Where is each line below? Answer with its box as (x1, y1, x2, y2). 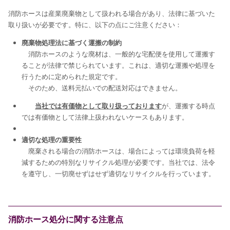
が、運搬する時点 (162, 101, 216, 110)
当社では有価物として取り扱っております (35, 101, 162, 110)
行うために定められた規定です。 (22, 71, 122, 81)
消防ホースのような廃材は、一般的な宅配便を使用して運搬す (22, 49, 216, 59)
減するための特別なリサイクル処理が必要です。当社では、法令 (22, 157, 216, 167)
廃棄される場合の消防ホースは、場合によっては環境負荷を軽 (22, 146, 216, 156)
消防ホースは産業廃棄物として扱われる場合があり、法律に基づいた (8, 8, 216, 18)
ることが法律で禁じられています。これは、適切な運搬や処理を (22, 60, 216, 70)
